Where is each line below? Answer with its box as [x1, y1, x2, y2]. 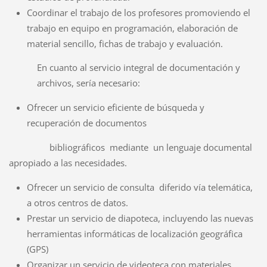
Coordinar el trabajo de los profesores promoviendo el [26, 6, 250, 18]
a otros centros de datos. [26, 197, 128, 209]
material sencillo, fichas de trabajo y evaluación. [26, 37, 223, 49]
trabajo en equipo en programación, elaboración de [26, 21, 238, 34]
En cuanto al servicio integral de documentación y [37, 61, 241, 74]
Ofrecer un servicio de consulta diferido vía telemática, [26, 181, 253, 194]
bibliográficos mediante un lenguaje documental [8, 141, 252, 154]
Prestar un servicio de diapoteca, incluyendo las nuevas [26, 212, 253, 225]
